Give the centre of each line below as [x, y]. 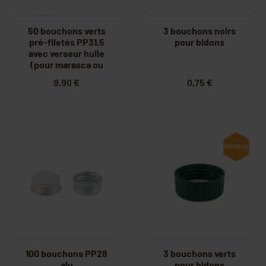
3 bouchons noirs [199, 31]
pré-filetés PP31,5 [66, 42]
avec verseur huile [66, 53]
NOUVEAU [236, 147]
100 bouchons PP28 [66, 254]
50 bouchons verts [66, 31]
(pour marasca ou [66, 65]
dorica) [66, 76]
